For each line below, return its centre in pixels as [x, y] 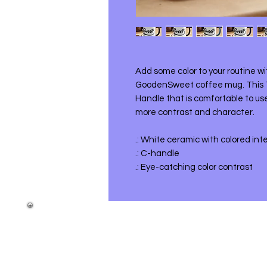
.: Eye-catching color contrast [194, 167]
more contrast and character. [195, 113]
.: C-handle [157, 154]
